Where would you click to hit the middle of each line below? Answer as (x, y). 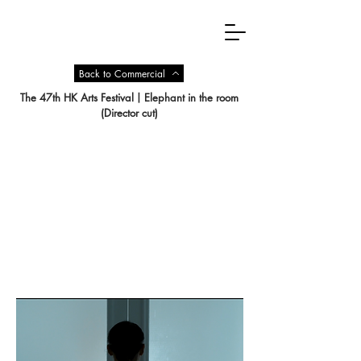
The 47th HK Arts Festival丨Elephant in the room (129, 98)
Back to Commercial (122, 73)
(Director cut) (129, 113)
